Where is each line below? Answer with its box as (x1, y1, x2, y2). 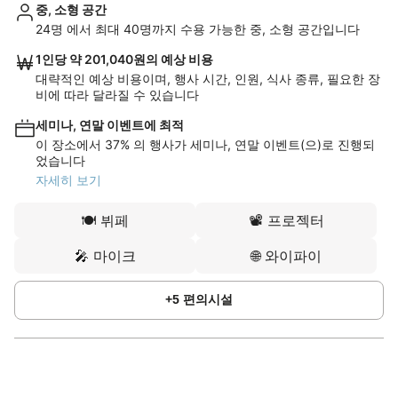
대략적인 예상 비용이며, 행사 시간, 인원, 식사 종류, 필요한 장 (36, 71, 380, 86)
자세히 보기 (36, 172, 101, 187)
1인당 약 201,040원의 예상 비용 (36, 52, 213, 67)
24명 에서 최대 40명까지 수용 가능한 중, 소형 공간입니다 (36, 21, 360, 36)
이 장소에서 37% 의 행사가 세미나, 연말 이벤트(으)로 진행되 (36, 137, 375, 152)
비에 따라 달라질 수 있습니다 (36, 87, 199, 102)
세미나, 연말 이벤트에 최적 (36, 117, 184, 132)
